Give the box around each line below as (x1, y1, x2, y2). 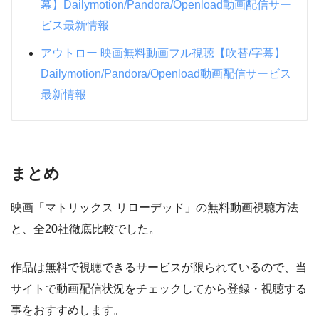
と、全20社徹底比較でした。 (11, 222, 160, 235)
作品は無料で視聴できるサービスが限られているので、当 (11, 261, 307, 273)
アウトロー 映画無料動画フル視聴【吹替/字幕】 (41, 47, 286, 60)
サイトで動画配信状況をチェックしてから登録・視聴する (11, 282, 307, 295)
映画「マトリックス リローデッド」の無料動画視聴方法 (11, 201, 298, 214)
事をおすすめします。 (11, 303, 125, 316)
